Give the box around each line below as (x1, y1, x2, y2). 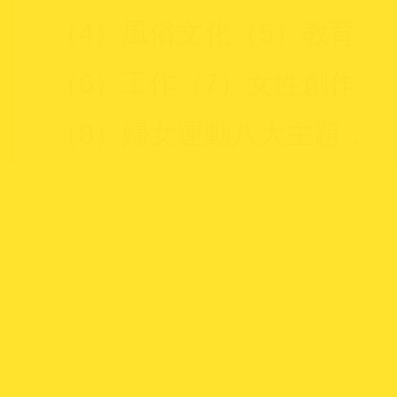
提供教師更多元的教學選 (51, 169, 354, 201)
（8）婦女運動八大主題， (51, 119, 369, 151)
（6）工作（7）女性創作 (51, 68, 356, 100)
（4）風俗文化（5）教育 (51, 18, 356, 50)
